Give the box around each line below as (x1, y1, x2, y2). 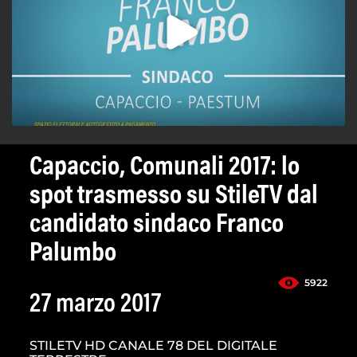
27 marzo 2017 (29, 292, 161, 320)
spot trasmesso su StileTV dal (29, 183, 318, 211)
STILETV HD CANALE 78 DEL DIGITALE (29, 338, 277, 354)
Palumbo (29, 241, 116, 269)
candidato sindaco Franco (29, 212, 284, 240)
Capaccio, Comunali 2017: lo (29, 155, 300, 182)
